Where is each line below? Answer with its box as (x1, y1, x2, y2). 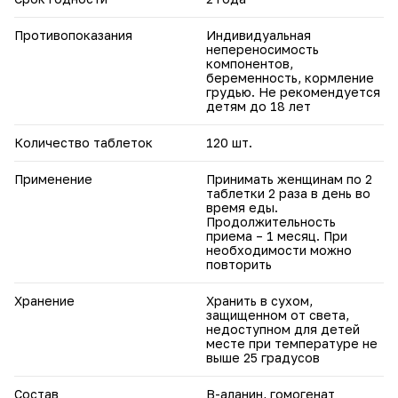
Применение (14, 171, 92, 187)
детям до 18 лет (206, 98, 311, 114)
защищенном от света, (206, 306, 349, 322)
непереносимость (206, 41, 319, 57)
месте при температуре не (206, 335, 378, 351)
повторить (206, 256, 272, 272)
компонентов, (206, 55, 293, 71)
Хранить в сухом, (206, 292, 313, 308)
